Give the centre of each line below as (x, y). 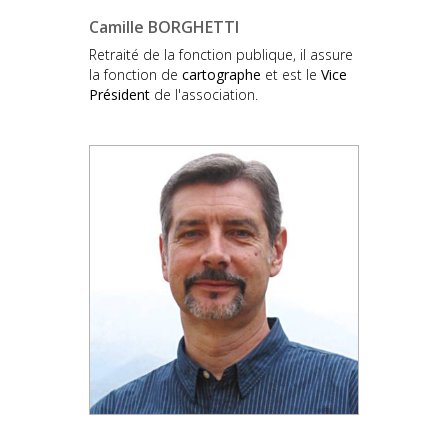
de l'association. (204, 94)
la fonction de (135, 74)
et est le (291, 74)
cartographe (221, 74)
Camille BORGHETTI (164, 26)
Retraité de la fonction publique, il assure (221, 54)
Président (119, 94)
